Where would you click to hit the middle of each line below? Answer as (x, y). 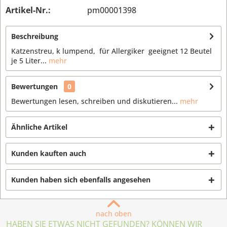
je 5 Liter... (29, 61)
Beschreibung (35, 36)
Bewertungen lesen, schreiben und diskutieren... (94, 101)
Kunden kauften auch (49, 153)
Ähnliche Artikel (39, 127)
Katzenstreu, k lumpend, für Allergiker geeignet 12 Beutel (111, 51)
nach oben (113, 214)
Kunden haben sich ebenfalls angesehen (81, 180)
